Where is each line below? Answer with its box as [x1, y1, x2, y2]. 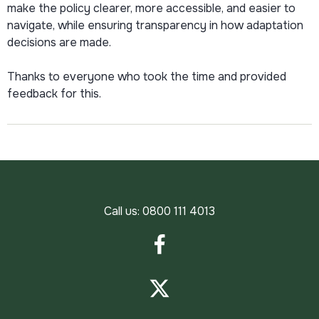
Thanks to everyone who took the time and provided [7, 68, 286, 84]
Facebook [159, 266, 213, 281]
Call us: [104, 203, 142, 219]
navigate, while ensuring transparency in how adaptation [7, 17, 303, 33]
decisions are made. [7, 34, 111, 50]
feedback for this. [7, 85, 101, 101]
